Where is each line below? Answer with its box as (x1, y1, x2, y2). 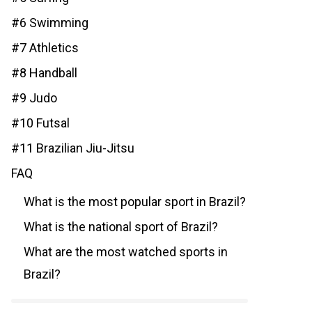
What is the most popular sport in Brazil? (24, 194, 246, 209)
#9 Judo (11, 91, 57, 105)
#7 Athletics (11, 40, 79, 55)
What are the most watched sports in (24, 244, 228, 259)
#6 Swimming (11, 15, 88, 30)
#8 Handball (11, 65, 77, 80)
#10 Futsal (11, 116, 70, 130)
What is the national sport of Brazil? (24, 219, 218, 234)
